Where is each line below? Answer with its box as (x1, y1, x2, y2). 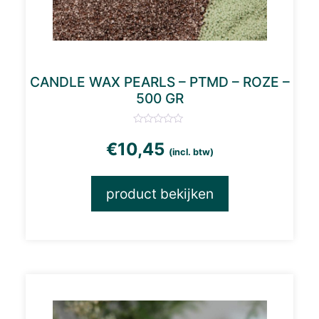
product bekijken (105, 184, 214, 202)
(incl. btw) (168, 146, 214, 157)
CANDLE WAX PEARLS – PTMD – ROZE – (29, 73, 290, 90)
